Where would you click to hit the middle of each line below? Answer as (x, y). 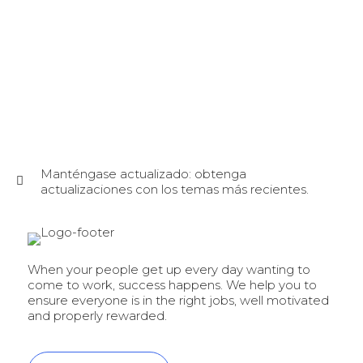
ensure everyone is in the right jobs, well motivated (178, 301)
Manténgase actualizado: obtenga (143, 174)
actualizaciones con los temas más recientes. (175, 190)
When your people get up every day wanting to (169, 270)
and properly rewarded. (97, 316)
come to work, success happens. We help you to (172, 285)
